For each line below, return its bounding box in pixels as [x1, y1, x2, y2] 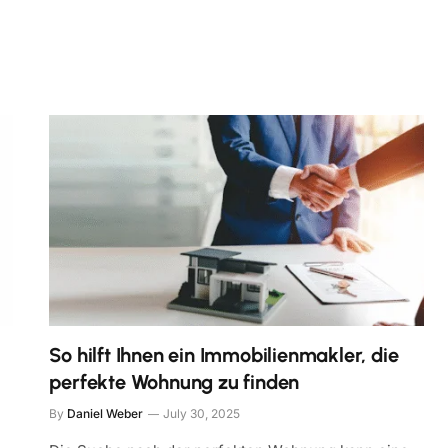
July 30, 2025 [163, 405, 241, 421]
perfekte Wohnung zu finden [49, 369, 300, 394]
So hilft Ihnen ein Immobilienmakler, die [49, 342, 399, 367]
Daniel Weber [67, 405, 144, 421]
